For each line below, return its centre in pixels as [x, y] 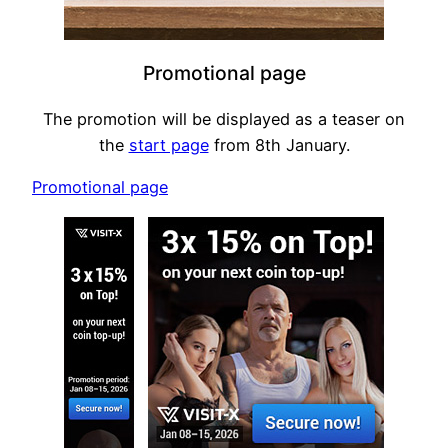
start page [168, 145]
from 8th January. [279, 145]
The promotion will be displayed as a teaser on [224, 119]
